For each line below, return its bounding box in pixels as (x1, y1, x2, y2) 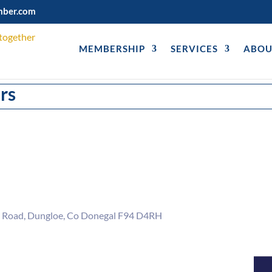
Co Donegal (67, 209, 117, 221)
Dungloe (27, 209, 64, 221)
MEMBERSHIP (79, 43, 145, 54)
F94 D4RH (118, 209, 163, 221)
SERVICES (171, 43, 218, 54)
